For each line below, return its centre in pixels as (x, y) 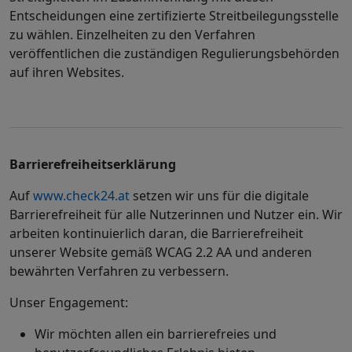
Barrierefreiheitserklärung (93, 164)
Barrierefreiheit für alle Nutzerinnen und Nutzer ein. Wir (176, 214)
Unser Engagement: (69, 302)
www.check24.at (81, 196)
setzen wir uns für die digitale (219, 196)
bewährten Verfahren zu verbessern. (119, 271)
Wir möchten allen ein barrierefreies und (156, 334)
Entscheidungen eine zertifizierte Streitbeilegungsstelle (174, 16)
